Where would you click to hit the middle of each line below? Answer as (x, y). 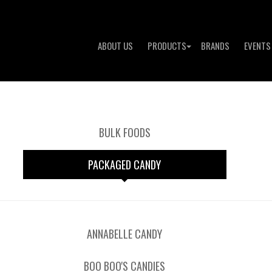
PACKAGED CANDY (125, 165)
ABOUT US (115, 45)
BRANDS (215, 45)
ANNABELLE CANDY (125, 234)
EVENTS (257, 45)
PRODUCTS (167, 45)
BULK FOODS (124, 132)
